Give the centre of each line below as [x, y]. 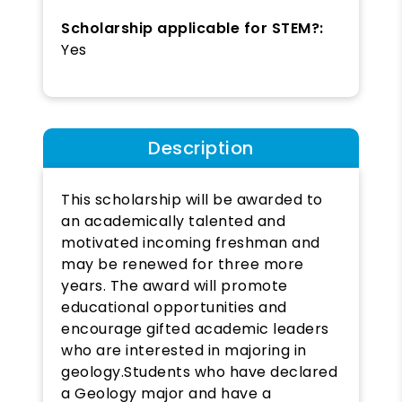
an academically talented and [173, 221]
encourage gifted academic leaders [195, 328]
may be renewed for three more [183, 264]
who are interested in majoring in [184, 350]
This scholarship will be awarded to [192, 199]
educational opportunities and [174, 307]
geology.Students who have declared [199, 371]
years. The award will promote [175, 285]
